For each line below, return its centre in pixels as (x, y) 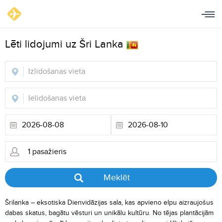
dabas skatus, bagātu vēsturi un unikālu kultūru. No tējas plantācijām (109, 213)
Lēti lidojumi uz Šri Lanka (66, 44)
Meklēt (117, 177)
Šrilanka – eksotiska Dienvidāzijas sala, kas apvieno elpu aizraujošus (109, 202)
